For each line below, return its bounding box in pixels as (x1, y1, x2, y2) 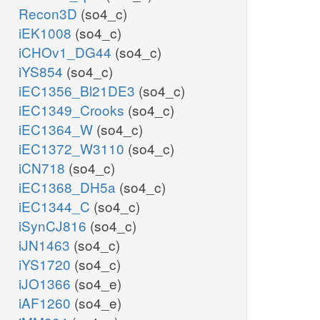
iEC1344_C (19, 196, 94, 216)
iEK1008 (19, 23, 75, 43)
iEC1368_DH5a (19, 177, 119, 197)
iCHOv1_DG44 (19, 42, 115, 62)
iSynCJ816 (19, 216, 90, 236)
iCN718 (19, 158, 69, 178)
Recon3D (19, 4, 81, 24)
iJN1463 (19, 235, 74, 255)
